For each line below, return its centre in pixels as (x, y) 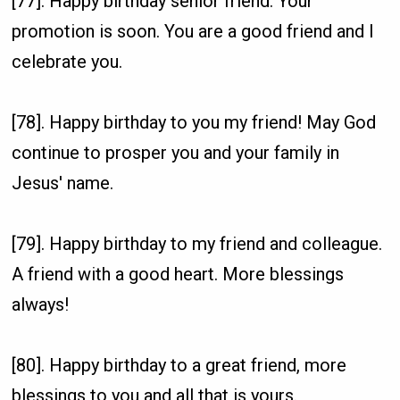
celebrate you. (70, 61)
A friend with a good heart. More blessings (178, 274)
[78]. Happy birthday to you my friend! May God (194, 122)
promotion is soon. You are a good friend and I (193, 31)
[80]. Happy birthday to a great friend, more (179, 365)
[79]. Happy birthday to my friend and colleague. (197, 243)
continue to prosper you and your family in (176, 152)
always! (41, 304)
